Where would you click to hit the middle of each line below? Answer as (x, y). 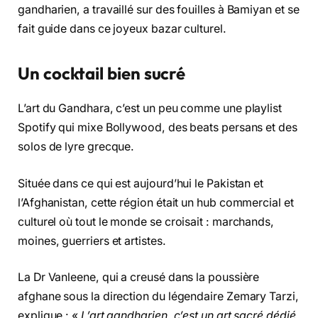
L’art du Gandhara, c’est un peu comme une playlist (150, 108)
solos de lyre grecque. (76, 146)
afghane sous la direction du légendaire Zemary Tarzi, (158, 297)
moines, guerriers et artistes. (92, 241)
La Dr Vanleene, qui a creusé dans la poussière (139, 278)
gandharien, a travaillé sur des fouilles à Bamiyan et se (159, 9)
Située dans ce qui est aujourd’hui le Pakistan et (141, 183)
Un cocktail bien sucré (102, 73)
